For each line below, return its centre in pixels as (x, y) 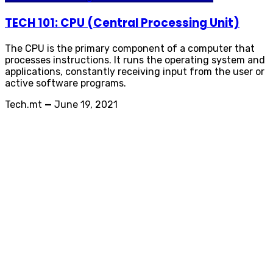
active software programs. (66, 83)
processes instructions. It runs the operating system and (135, 60)
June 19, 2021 (86, 105)
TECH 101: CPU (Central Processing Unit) (122, 23)
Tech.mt (23, 105)
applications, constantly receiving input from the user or (135, 72)
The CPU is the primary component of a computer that (130, 49)
